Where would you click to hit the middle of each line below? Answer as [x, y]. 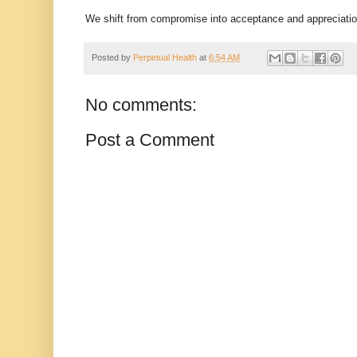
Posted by [112, 57]
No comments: [141, 105]
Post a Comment [150, 140]
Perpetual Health [165, 57]
